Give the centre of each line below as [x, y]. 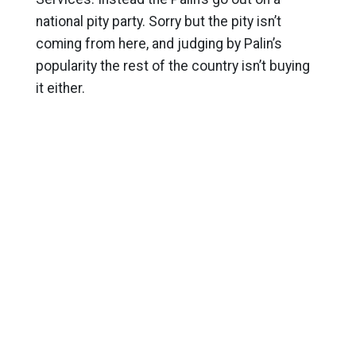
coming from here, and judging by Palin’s [159, 44]
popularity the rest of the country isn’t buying [172, 66]
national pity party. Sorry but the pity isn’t [158, 21]
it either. [60, 88]
